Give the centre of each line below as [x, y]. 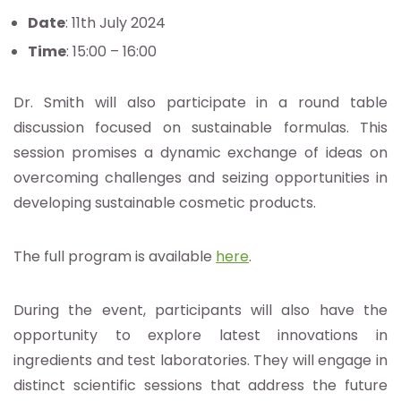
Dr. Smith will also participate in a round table [200, 102]
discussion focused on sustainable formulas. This [200, 127]
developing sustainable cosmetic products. [165, 202]
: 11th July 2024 [115, 22]
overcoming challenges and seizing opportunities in [200, 177]
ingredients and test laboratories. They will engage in [200, 360]
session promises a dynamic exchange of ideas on [200, 152]
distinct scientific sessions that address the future [200, 385]
